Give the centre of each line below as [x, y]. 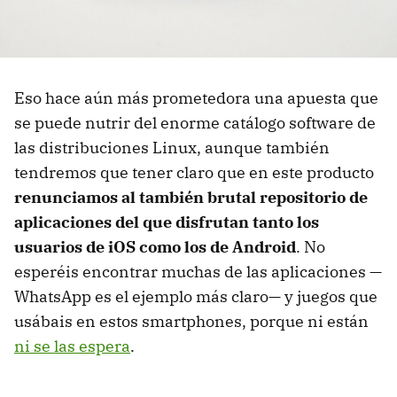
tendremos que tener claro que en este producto [194, 173]
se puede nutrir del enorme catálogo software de [195, 123]
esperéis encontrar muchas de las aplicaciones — [198, 272]
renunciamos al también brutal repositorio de [191, 198]
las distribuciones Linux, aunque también [172, 148]
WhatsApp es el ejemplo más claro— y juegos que [196, 297]
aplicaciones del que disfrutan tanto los [167, 222]
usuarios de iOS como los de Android [155, 247]
